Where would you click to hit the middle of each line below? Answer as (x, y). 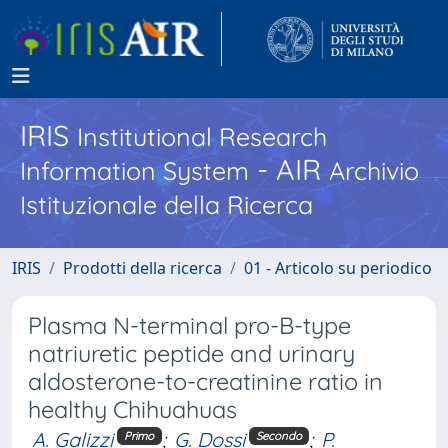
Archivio (374, 170)
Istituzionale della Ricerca (166, 204)
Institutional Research (202, 136)
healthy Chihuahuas (132, 409)
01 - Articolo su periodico (338, 268)
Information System (134, 170)
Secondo (278, 435)
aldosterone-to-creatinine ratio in (205, 381)
